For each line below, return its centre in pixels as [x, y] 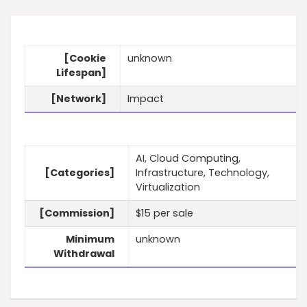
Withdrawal [84, 254]
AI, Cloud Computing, [188, 159]
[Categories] [79, 173]
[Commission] [77, 213]
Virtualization [168, 187]
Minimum [90, 240]
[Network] [78, 99]
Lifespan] [81, 73]
